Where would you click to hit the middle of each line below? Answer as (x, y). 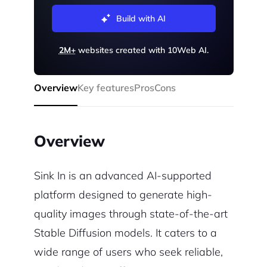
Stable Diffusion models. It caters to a (125, 233)
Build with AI (141, 19)
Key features (105, 88)
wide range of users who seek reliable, (128, 252)
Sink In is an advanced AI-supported (122, 176)
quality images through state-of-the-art (131, 214)
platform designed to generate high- (123, 195)
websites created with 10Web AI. (142, 50)
